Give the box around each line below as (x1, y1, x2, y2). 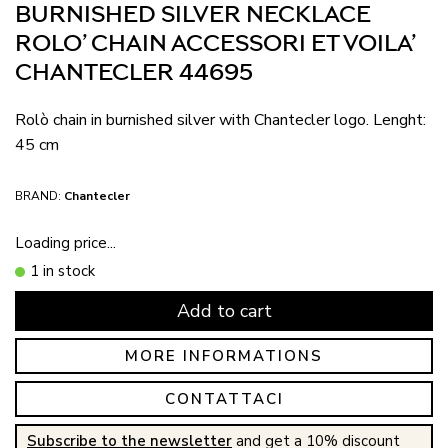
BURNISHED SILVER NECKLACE (15, 3, 371, 27)
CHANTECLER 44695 (15, 61, 253, 85)
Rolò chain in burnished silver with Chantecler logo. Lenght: (15, 109, 426, 131)
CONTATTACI (164, 388, 284, 409)
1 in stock (30, 261, 95, 281)
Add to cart (176, 298, 272, 323)
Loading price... (15, 232, 116, 253)
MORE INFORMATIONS (125, 345, 323, 366)
